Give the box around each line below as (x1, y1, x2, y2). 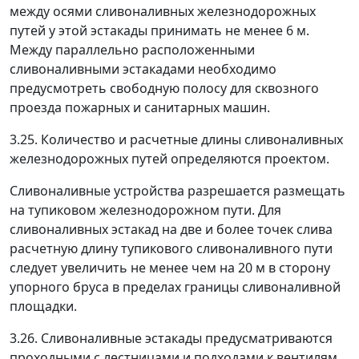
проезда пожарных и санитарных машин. (10, 99, 270, 116)
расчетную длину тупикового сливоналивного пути (10, 240, 333, 257)
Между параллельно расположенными (10, 41, 255, 58)
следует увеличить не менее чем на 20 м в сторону (10, 259, 330, 276)
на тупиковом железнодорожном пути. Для (10, 201, 281, 219)
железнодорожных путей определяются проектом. (10, 150, 329, 167)
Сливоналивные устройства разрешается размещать (10, 182, 345, 200)
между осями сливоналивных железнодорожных (10, 2, 316, 20)
